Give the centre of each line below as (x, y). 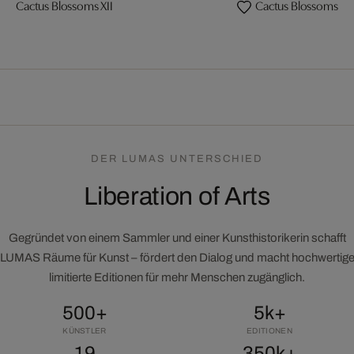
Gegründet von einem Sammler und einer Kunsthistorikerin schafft (177, 238)
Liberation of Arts (177, 196)
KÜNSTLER (85, 331)
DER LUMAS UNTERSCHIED (177, 159)
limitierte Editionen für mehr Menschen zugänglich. (177, 277)
